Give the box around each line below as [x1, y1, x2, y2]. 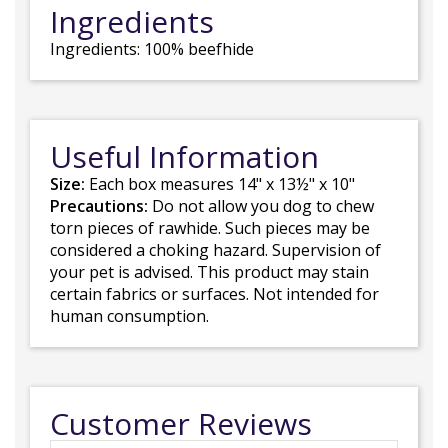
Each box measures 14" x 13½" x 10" [85, 173, 355, 195]
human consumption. [50, 305, 209, 327]
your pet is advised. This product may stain [50, 261, 369, 283]
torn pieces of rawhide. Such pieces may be [50, 217, 370, 239]
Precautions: [50, 195, 148, 217]
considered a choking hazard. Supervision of [50, 239, 381, 261]
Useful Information [50, 136, 319, 177]
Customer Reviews [50, 403, 312, 444]
